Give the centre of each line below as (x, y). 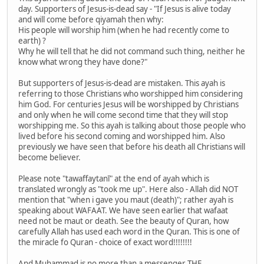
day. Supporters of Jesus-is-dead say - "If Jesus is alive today (125, 9)
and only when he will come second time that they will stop (123, 115)
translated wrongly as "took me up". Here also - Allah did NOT (128, 189)
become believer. (49, 158)
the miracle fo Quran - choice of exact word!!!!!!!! (105, 242)
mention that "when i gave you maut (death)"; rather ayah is (126, 200)
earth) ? (32, 41)
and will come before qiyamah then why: (91, 20)
